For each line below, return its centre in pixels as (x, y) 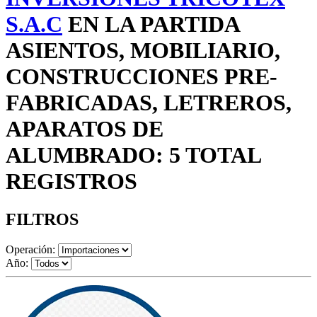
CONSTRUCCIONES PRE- (142, 77)
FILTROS (42, 219)
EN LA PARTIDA (151, 24)
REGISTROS (71, 181)
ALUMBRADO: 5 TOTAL (133, 155)
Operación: (30, 249)
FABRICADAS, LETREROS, (149, 103)
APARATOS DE (85, 129)
